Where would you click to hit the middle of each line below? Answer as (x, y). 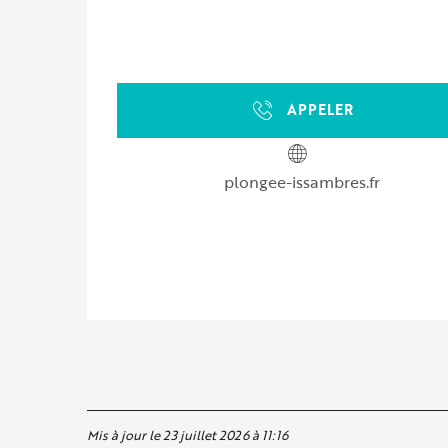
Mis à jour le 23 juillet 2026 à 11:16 (187, 434)
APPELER (320, 110)
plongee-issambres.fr (302, 181)
